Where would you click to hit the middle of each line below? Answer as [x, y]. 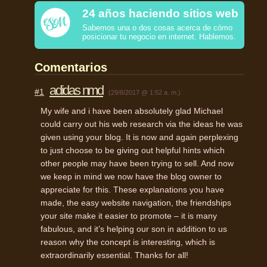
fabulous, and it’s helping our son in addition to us [134, 229]
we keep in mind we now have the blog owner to [131, 176]
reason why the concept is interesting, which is [128, 242]
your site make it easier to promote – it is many [129, 215]
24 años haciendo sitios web [160, 14]
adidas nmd [76, 90]
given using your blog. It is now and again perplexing [139, 137]
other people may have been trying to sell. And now [137, 163]
